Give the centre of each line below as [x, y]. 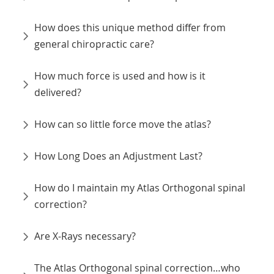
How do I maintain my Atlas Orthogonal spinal [140, 188]
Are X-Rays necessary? [85, 236]
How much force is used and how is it [120, 76]
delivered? [58, 93]
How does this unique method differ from [130, 28]
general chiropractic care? [94, 44]
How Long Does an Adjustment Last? [119, 156]
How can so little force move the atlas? [123, 124]
